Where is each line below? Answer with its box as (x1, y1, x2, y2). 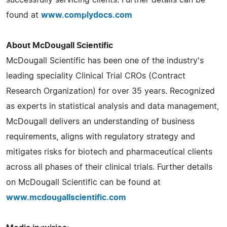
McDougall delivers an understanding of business (6, 117, 195, 126)
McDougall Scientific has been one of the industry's (6, 56, 204, 65)
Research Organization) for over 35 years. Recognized (6, 87, 215, 95)
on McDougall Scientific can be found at (6, 178, 161, 186)
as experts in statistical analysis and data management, (6, 102, 219, 110)
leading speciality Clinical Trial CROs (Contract (6, 71, 185, 80)
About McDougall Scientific (6, 41, 113, 50)
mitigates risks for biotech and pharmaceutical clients (6, 147, 212, 156)
